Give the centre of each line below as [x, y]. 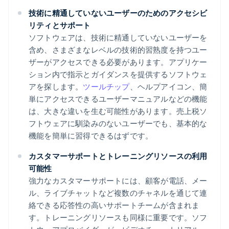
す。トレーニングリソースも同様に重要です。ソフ [118, 217]
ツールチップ [106, 87]
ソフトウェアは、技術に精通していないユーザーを [118, 38]
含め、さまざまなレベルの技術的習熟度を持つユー [118, 50]
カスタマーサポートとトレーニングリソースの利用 [118, 156]
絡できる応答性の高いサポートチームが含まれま [114, 205]
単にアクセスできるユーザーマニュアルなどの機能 [118, 99]
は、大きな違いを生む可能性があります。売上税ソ [118, 111]
